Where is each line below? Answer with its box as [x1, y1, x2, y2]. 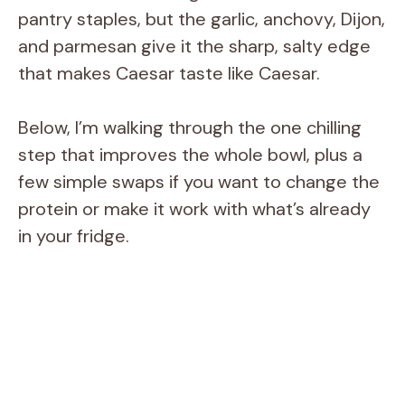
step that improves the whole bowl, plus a [18, 142, 363, 166]
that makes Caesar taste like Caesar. [18, 61, 320, 85]
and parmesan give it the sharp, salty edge [18, 33, 371, 58]
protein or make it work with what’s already [18, 196, 371, 221]
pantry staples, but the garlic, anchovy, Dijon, [18, 6, 385, 31]
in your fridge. [18, 223, 129, 248]
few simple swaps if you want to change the [18, 169, 380, 193]
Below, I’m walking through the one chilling [18, 115, 362, 139]
